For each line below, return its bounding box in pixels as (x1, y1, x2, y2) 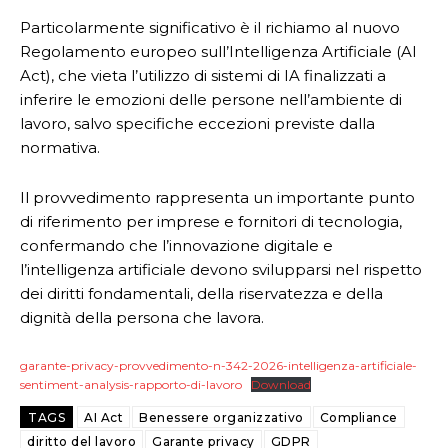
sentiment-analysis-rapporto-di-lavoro (20, 377, 242, 392)
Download (251, 377, 311, 392)
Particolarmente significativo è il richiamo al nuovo (20, 18, 400, 37)
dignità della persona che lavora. (20, 308, 264, 327)
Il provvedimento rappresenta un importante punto (20, 188, 415, 207)
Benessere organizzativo (139, 410, 304, 425)
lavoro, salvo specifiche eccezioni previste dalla (20, 114, 375, 133)
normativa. (20, 138, 100, 157)
